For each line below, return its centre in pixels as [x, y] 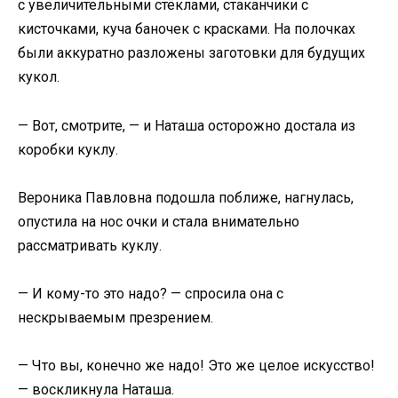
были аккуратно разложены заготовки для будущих [191, 53]
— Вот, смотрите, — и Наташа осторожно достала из [187, 125]
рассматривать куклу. [90, 245]
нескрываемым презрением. [115, 318]
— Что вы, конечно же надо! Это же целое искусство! [196, 366]
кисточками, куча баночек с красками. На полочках [187, 29]
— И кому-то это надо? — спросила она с [151, 294]
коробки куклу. [68, 149]
